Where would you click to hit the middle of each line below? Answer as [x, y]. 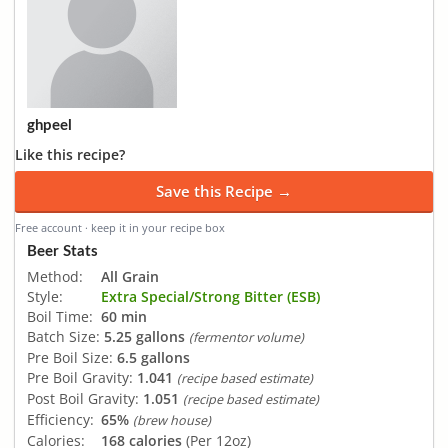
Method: [55, 276]
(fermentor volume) [246, 337]
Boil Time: [60, 316]
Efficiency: [60, 419]
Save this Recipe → [224, 191]
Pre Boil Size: [70, 357]
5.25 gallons [144, 336]
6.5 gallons [153, 357]
